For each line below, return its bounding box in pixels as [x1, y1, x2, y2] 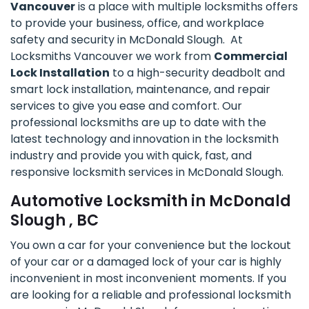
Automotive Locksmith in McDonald [10, 190, 291, 212]
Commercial [214, 48, 288, 65]
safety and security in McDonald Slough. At [10, 32, 243, 48]
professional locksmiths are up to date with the [10, 114, 266, 131]
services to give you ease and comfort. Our [10, 98, 242, 114]
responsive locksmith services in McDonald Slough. [10, 164, 283, 181]
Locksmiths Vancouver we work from [10, 48, 214, 65]
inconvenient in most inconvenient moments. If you [10, 270, 286, 287]
